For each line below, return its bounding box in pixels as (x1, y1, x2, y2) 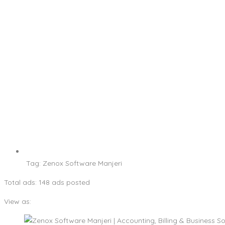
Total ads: (4, 177, 39, 187)
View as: (4, 196, 31, 206)
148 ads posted (39, 177, 90, 187)
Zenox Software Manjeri (43, 158, 122, 168)
